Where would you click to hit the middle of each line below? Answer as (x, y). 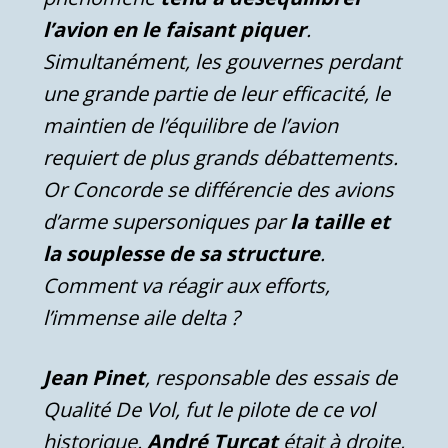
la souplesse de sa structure (181, 253)
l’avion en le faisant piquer (174, 29)
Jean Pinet (94, 377)
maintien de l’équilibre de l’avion (190, 125)
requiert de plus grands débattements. (220, 157)
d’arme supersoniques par (166, 221)
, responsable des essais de (271, 377)
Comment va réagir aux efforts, (186, 285)
